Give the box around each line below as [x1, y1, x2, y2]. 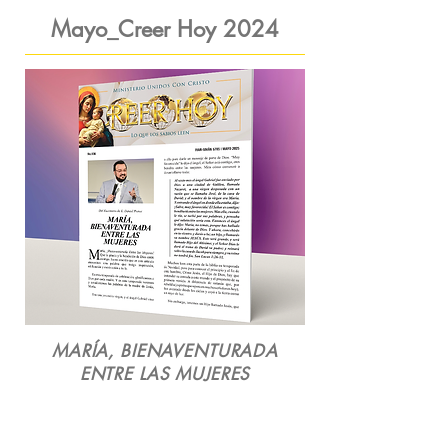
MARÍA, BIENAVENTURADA [52, 340, 278, 362]
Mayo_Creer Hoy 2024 [50, 15, 279, 43]
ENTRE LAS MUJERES [79, 363, 251, 385]
